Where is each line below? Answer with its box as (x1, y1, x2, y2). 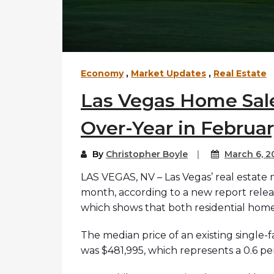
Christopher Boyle (106, 149, 188, 160)
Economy (81, 68, 124, 80)
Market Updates (131, 68, 206, 80)
